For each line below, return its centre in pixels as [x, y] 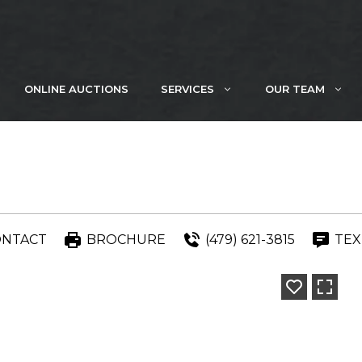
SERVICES [187, 89]
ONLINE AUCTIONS [76, 89]
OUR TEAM [295, 89]
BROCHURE [126, 240]
